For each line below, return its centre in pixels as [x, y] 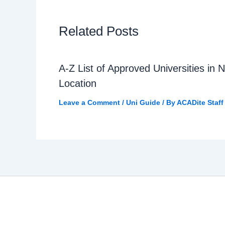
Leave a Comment [89, 102]
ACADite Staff [200, 102]
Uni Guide [143, 102]
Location [78, 83]
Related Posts [99, 31]
